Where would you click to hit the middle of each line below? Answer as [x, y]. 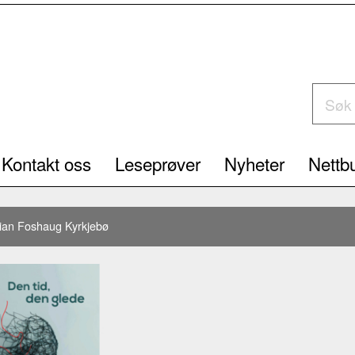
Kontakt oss [46, 163]
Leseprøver [158, 163]
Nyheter [254, 163]
